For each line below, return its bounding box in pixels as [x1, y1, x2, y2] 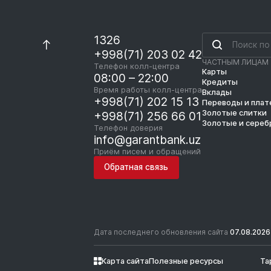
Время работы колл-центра [93, 85, 202, 94]
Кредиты [201, 77, 238, 87]
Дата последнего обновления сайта [93, 227, 230, 237]
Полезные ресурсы [148, 256, 223, 266]
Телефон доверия [93, 123, 163, 132]
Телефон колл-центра [93, 61, 180, 71]
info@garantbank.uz [93, 132, 201, 147]
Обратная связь [104, 162, 169, 172]
